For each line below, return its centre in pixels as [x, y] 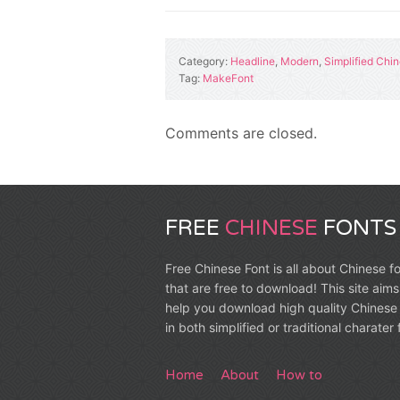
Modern [299, 61]
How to [299, 375]
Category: [203, 61]
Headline [252, 61]
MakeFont [228, 78]
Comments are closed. [241, 133]
